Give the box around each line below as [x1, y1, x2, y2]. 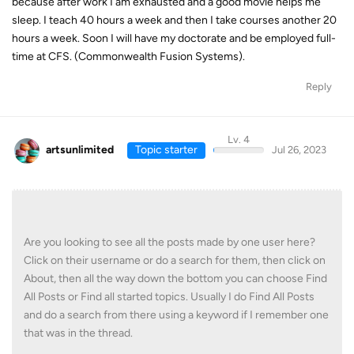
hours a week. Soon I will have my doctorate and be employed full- [12, 32, 336, 46]
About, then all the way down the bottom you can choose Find [24, 271, 327, 285]
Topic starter [134, 143, 198, 157]
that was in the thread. [24, 326, 133, 340]
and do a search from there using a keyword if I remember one [24, 307, 329, 322]
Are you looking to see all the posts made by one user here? [24, 235, 315, 249]
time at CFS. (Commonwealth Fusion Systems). [12, 50, 245, 64]
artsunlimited [46, 143, 114, 157]
